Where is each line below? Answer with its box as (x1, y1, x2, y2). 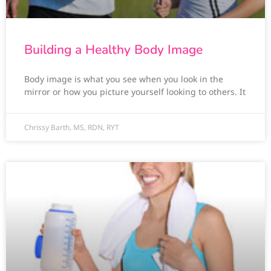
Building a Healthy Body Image (24, 41, 203, 59)
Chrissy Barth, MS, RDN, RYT (24, 122, 119, 133)
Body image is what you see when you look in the (24, 73, 223, 85)
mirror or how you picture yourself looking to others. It (24, 86, 246, 98)
